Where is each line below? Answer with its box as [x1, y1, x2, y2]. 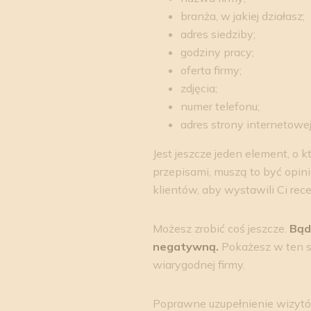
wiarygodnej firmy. [152, 258, 245, 272]
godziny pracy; [180, 45, 254, 60]
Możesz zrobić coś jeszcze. [152, 221, 289, 236]
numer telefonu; [180, 99, 260, 114]
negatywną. [152, 239, 221, 254]
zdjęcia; [180, 81, 217, 96]
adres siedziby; [180, 27, 255, 42]
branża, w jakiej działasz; [180, 9, 305, 24]
